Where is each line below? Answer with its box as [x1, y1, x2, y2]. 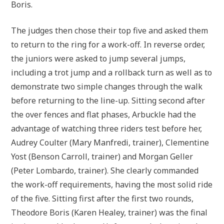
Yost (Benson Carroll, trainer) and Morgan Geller [11, 151, 193, 162]
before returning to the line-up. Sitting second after [11, 95, 205, 106]
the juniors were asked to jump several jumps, [11, 53, 186, 64]
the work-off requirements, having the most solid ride [11, 179, 213, 190]
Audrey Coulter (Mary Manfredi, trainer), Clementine [11, 137, 209, 148]
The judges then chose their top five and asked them [11, 25, 208, 36]
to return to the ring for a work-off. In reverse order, [11, 39, 205, 50]
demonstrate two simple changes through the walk [11, 81, 203, 92]
